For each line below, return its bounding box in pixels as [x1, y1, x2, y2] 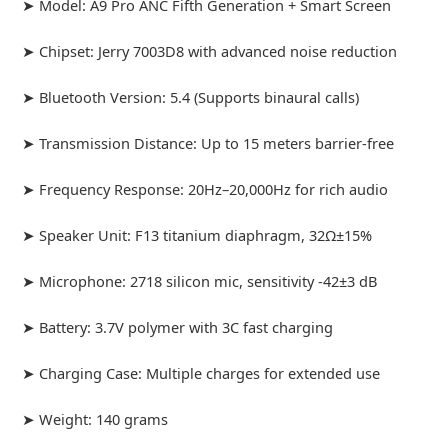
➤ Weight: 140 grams [22, 408, 169, 429]
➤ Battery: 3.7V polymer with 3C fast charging [22, 316, 334, 337]
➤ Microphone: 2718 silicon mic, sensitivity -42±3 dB [22, 270, 378, 291]
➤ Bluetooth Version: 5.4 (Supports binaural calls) [22, 86, 360, 107]
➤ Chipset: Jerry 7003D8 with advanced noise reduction [22, 40, 398, 61]
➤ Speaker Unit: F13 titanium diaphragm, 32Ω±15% [22, 224, 373, 245]
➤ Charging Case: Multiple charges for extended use [22, 362, 381, 383]
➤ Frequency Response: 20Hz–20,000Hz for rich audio [22, 178, 389, 199]
